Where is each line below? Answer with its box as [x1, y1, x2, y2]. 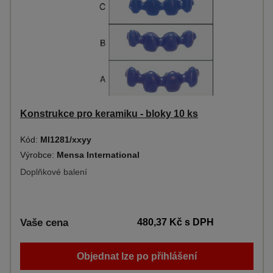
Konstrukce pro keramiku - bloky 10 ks [20, 108, 198, 119]
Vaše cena [20, 217, 68, 229]
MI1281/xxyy [40, 135, 91, 144]
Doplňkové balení [20, 167, 87, 177]
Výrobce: [20, 150, 57, 160]
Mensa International [57, 150, 140, 160]
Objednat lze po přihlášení [77, 251, 197, 261]
